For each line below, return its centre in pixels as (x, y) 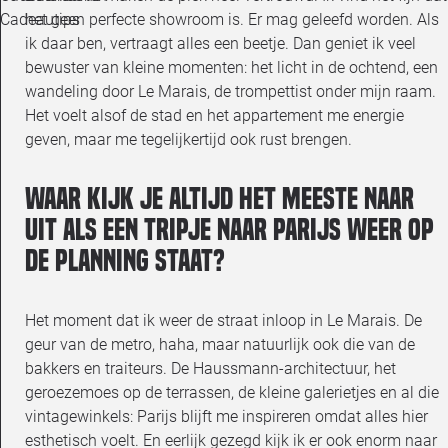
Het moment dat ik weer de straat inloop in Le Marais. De (223, 320)
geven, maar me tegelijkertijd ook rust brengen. (188, 139)
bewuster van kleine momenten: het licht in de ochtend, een (231, 67)
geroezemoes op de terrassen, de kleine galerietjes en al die (232, 392)
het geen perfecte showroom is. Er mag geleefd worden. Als (232, 19)
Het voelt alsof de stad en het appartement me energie (214, 115)
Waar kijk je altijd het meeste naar (219, 198)
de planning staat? (125, 260)
